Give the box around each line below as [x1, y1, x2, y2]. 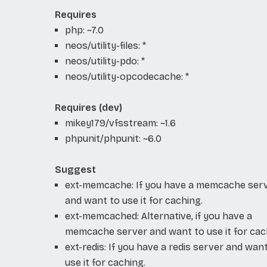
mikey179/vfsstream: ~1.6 [64, 117, 176, 129]
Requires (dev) [54, 101, 122, 113]
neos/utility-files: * [64, 39, 146, 51]
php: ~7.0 [64, 24, 104, 36]
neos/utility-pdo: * [64, 55, 145, 67]
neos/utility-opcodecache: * [64, 70, 189, 82]
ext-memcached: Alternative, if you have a [64, 210, 252, 222]
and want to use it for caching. [64, 194, 203, 206]
